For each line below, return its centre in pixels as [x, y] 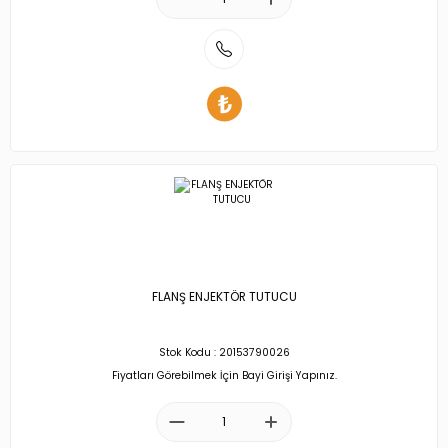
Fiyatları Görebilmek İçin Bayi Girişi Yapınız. [224, 375]
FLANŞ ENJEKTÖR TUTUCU [224, 297]
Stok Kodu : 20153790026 [224, 353]
